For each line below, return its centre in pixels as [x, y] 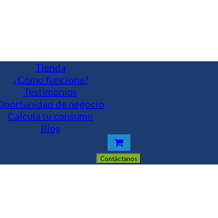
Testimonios [50, 91]
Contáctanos [119, 159]
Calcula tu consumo [50, 116]
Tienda [50, 67]
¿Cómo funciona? [50, 79]
